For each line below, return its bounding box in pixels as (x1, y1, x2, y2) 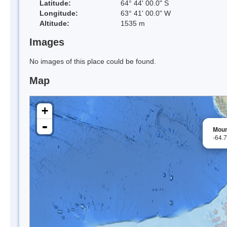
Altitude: (40, 19, 69, 27)
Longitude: (40, 9, 78, 17)
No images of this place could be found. (29, 57, 156, 66)
